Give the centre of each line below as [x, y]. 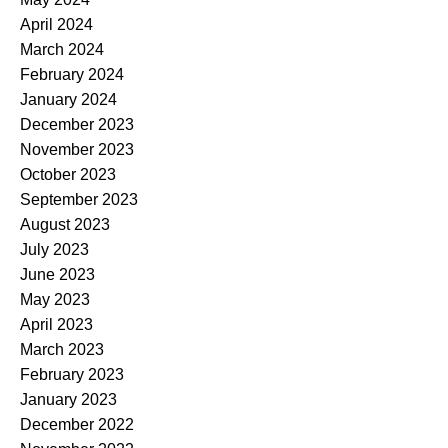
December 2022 [77, 424]
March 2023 [62, 349]
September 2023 [79, 199]
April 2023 [56, 324]
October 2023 [68, 174]
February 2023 [72, 374]
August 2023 [65, 224]
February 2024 [72, 74]
